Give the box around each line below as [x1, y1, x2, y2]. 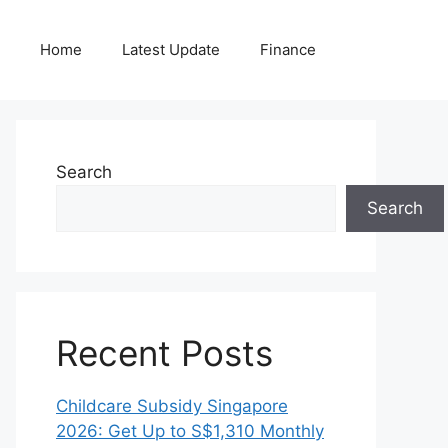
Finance [260, 40, 316, 59]
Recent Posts [56, 332, 273, 374]
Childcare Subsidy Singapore [56, 396, 288, 416]
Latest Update [122, 40, 220, 59]
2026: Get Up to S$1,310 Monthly [56, 421, 324, 441]
